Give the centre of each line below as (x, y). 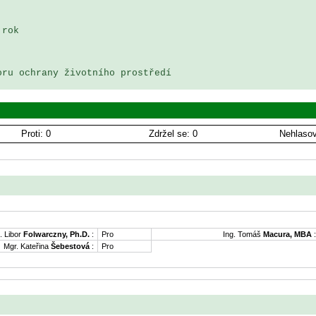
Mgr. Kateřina (27, 246)
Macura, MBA (288, 234)
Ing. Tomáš (243, 234)
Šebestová (70, 246)
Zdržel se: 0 (173, 134)
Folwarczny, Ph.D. (56, 234)
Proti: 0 (36, 134)
